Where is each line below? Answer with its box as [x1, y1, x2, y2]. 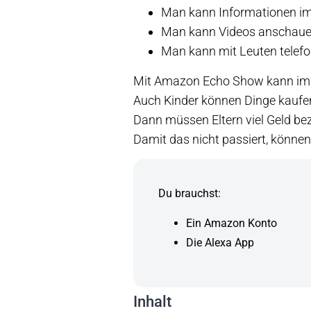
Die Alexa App [186, 235, 254, 249]
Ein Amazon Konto [186, 216, 277, 230]
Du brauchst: [158, 187, 224, 201]
